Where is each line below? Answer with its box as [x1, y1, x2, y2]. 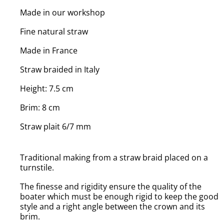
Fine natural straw [20, 25, 88, 37]
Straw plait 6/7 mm [20, 120, 91, 132]
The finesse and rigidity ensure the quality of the [20, 180, 202, 192]
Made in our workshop [20, 6, 105, 18]
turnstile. [20, 161, 54, 173]
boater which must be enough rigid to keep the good [20, 190, 219, 202]
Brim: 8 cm [20, 101, 60, 113]
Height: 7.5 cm [20, 82, 74, 94]
